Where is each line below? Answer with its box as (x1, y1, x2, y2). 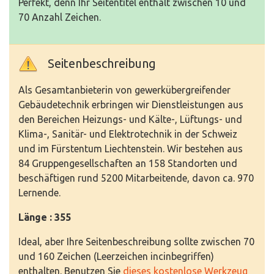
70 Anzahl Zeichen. (18, 12, 101, 23)
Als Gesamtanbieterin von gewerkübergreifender (18, 84, 231, 95)
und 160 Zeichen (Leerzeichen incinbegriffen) (18, 251, 214, 262)
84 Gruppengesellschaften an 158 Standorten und (18, 158, 237, 169)
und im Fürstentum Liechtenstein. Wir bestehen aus (18, 143, 243, 154)
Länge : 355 (18, 212, 71, 223)
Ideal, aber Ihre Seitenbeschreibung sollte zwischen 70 (18, 236, 254, 247)
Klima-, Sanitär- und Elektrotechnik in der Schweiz (18, 128, 237, 139)
